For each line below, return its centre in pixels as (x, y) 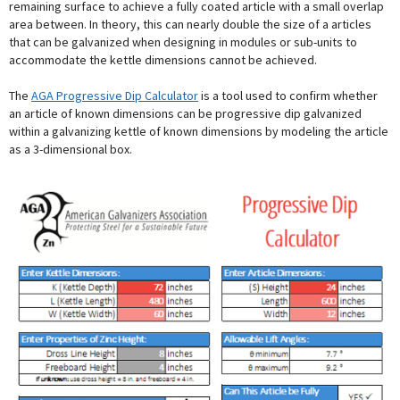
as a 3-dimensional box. (71, 149)
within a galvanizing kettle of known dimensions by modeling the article (199, 131)
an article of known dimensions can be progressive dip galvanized (185, 113)
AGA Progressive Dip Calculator (115, 96)
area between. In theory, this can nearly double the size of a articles (190, 24)
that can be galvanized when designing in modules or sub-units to (183, 42)
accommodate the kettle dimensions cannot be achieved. (163, 60)
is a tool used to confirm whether (288, 96)
